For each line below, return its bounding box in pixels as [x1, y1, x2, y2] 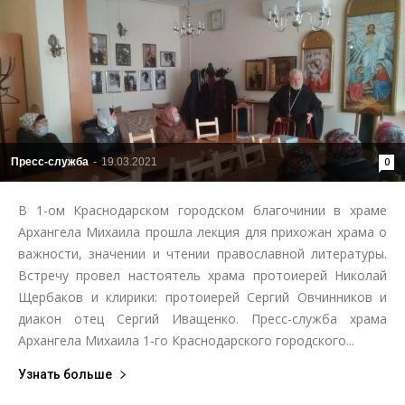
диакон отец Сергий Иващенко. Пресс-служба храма [18, 309, 387, 327]
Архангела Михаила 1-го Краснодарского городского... [18, 331, 354, 349]
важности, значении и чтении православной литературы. [18, 244, 387, 262]
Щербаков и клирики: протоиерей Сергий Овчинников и [18, 287, 387, 306]
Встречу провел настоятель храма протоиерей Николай [18, 266, 387, 284]
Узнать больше [18, 366, 112, 381]
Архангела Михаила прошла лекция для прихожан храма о [18, 222, 387, 240]
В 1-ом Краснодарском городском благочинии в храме [18, 201, 387, 219]
